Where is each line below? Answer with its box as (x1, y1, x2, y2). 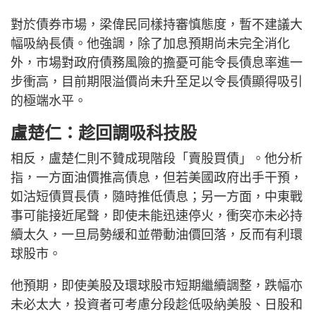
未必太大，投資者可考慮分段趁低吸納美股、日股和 (11, 297, 303, 312)
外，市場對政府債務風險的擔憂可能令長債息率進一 (11, 55, 303, 70)
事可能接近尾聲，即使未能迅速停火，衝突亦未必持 (11, 208, 303, 223)
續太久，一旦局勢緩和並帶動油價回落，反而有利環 (11, 227, 303, 242)
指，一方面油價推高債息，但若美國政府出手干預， (11, 170, 303, 185)
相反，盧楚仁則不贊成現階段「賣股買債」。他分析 (11, 151, 303, 166)
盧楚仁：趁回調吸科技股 (11, 123, 197, 142)
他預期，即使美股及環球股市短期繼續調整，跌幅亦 (11, 278, 303, 293)
